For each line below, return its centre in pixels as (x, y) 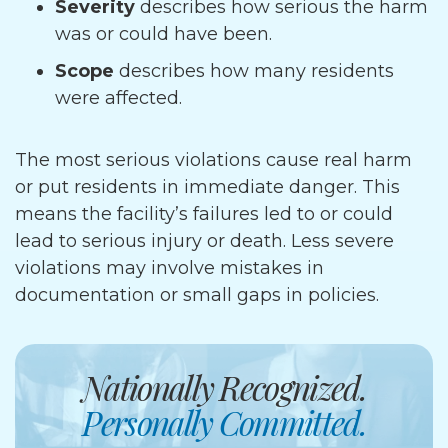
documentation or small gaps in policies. (197, 295)
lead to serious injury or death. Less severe (204, 241)
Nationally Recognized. (224, 387)
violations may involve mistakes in (169, 268)
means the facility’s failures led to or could (204, 214)
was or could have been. (163, 34)
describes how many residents (256, 71)
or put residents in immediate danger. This (207, 187)
